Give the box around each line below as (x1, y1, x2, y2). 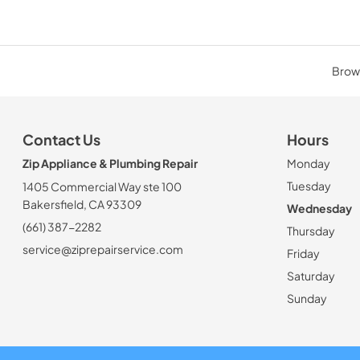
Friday (287, 246, 320, 260)
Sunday (287, 291, 327, 305)
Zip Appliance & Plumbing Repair (22, 156, 198, 170)
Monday (287, 156, 330, 170)
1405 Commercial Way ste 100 (22, 179, 182, 194)
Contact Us (22, 131, 100, 149)
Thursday (287, 223, 335, 238)
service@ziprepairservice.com (22, 242, 183, 256)
